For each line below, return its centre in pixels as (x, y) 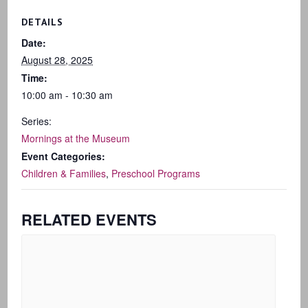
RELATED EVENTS (89, 219)
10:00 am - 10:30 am (67, 95)
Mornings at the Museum (76, 138)
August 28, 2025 (57, 60)
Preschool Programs (156, 173)
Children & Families (64, 173)
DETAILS (43, 22)
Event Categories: (64, 156)
